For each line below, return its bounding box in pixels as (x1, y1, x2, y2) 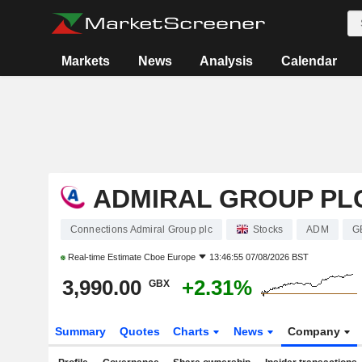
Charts (173, 325, 213, 338)
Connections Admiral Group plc (69, 224, 213, 235)
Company (288, 325, 344, 338)
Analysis (200, 54, 254, 68)
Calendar (280, 54, 337, 68)
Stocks (252, 224, 284, 235)
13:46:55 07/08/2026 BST (208, 252, 309, 262)
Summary (54, 325, 106, 338)
